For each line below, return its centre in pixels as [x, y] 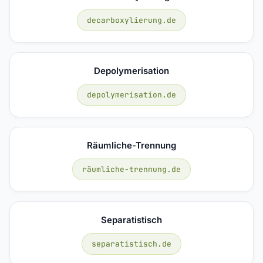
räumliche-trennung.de [131, 169]
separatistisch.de [131, 244]
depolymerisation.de [131, 95]
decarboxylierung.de [131, 20]
